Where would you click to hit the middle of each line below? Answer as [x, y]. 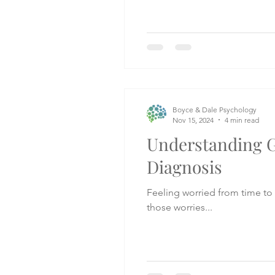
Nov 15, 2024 [193, 120]
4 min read [242, 120]
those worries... [180, 207]
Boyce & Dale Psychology [215, 109]
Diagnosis [184, 166]
